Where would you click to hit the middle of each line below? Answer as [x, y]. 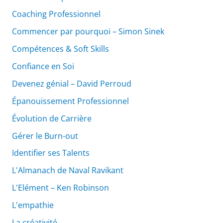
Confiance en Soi [43, 66]
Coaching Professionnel [56, 14]
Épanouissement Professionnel [70, 101]
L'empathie [33, 205]
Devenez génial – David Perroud [71, 83]
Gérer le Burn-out [45, 136]
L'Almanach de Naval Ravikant [67, 170]
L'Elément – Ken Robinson [60, 188]
